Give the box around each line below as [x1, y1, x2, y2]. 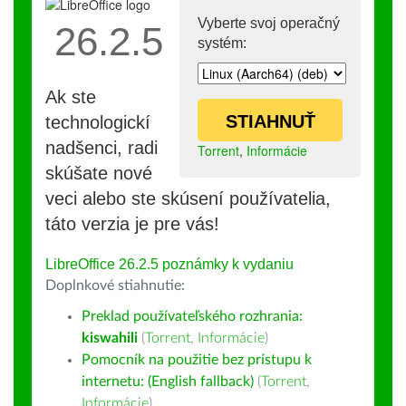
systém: [198, 35, 246, 51]
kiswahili [82, 331, 138, 345]
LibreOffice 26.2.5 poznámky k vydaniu [45, 256, 294, 272]
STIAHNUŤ [225, 111, 315, 131]
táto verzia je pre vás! [45, 214, 219, 234]
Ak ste [45, 87, 96, 107]
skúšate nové [45, 163, 152, 183]
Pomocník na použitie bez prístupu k [82, 353, 312, 367]
